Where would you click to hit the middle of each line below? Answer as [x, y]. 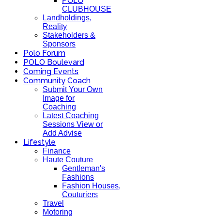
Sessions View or [73, 124]
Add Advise [62, 133]
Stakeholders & [69, 35]
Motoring [58, 212]
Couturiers [80, 194]
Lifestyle [39, 142]
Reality [55, 26]
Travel [53, 203]
